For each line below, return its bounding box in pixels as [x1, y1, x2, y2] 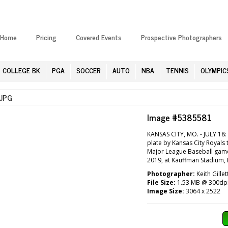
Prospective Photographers [141, 31, 222, 43]
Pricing [36, 31, 56, 43]
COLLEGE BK [3, 64, 40, 76]
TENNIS [166, 64, 189, 76]
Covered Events [76, 31, 122, 43]
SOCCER [76, 64, 101, 76]
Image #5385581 [147, 110, 212, 125]
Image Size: [147, 186, 185, 195]
